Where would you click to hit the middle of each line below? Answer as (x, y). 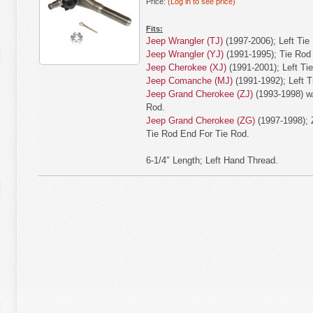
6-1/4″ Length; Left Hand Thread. (212, 160)
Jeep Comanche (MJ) (189, 81)
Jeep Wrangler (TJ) (184, 41)
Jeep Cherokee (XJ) (186, 67)
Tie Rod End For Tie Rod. (198, 134)
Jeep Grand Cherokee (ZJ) (199, 94)
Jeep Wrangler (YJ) (185, 54)
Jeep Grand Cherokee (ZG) (201, 121)
